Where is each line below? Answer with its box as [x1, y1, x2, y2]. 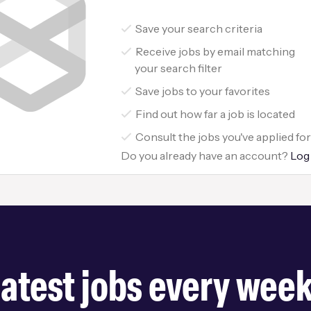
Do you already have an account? [121, 149, 291, 163]
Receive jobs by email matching [135, 44, 296, 59]
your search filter [135, 61, 223, 76]
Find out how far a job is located [135, 107, 296, 121]
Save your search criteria [135, 22, 263, 36]
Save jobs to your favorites [135, 84, 271, 99]
